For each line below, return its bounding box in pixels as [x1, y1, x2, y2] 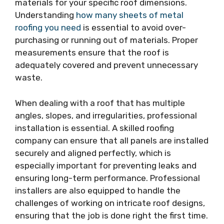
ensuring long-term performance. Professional [15, 172, 200, 183]
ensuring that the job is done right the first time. [15, 210, 208, 220]
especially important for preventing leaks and [15, 160, 196, 170]
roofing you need [15, 22, 81, 33]
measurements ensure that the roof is [15, 47, 169, 58]
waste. [15, 72, 42, 83]
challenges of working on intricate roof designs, [15, 197, 205, 208]
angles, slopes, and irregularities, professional [15, 110, 197, 120]
